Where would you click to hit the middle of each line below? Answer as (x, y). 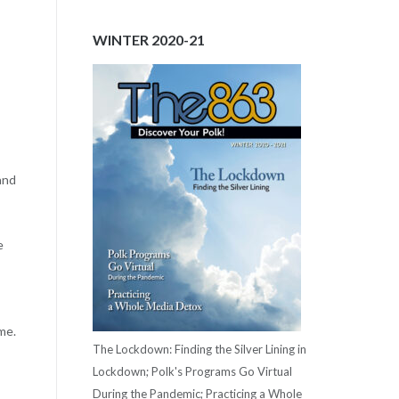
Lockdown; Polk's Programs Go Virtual (192, 371)
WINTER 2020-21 (148, 40)
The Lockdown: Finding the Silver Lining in (199, 349)
